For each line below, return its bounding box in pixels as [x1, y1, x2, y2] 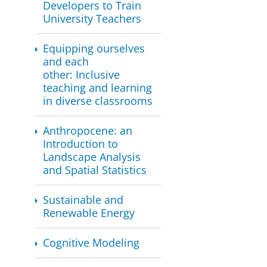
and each [43, 54, 89, 69]
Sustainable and [43, 193, 124, 207]
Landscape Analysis [43, 150, 141, 164]
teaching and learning [43, 80, 153, 95]
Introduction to [43, 136, 119, 151]
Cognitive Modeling [43, 235, 140, 250]
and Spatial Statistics [43, 163, 147, 178]
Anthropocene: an [43, 123, 133, 138]
